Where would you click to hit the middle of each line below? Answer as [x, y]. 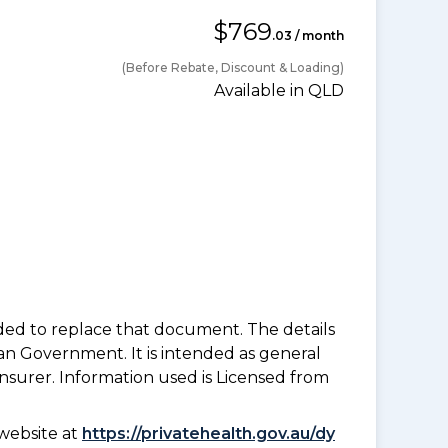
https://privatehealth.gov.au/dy [208, 433]
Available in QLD [279, 90]
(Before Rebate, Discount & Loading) [233, 67]
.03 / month [308, 35]
